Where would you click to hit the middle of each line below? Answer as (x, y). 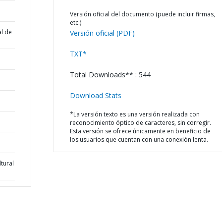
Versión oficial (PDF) (102, 33)
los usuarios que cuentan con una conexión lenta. (139, 139)
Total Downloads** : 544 (110, 75)
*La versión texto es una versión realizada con (135, 114)
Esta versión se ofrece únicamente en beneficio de (140, 131)
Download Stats (95, 95)
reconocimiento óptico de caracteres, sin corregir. (140, 123)
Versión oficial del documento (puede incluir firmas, (142, 14)
